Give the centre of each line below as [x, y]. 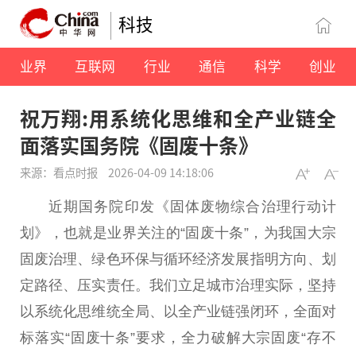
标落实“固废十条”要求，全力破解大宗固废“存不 [178, 337]
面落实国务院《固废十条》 [139, 145]
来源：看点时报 [60, 172]
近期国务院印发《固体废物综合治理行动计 [192, 206]
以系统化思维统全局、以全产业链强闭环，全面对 [178, 311]
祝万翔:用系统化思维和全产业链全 [178, 118]
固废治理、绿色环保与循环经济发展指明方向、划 [178, 259]
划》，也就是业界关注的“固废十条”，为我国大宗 [178, 232]
